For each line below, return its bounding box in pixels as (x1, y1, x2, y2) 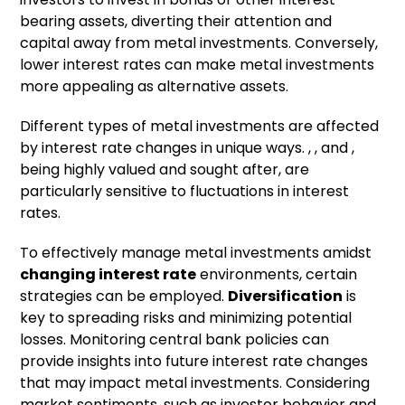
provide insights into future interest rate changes (20, 351, 369, 372)
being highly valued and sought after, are (20, 159, 310, 181)
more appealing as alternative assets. (20, 76, 289, 98)
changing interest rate (20, 264, 197, 286)
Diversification (228, 286, 344, 307)
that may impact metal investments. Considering (20, 372, 371, 394)
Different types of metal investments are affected (20, 116, 380, 137)
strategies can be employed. (20, 286, 229, 307)
